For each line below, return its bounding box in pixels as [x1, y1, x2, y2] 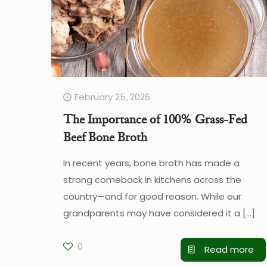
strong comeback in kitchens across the [63, 173, 241, 186]
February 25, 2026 [74, 90, 150, 103]
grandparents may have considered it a [63, 206, 240, 219]
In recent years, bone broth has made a [63, 156, 240, 169]
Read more [204, 243, 254, 256]
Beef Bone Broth [63, 129, 147, 145]
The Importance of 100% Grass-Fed [63, 111, 247, 127]
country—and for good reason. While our [63, 190, 241, 203]
